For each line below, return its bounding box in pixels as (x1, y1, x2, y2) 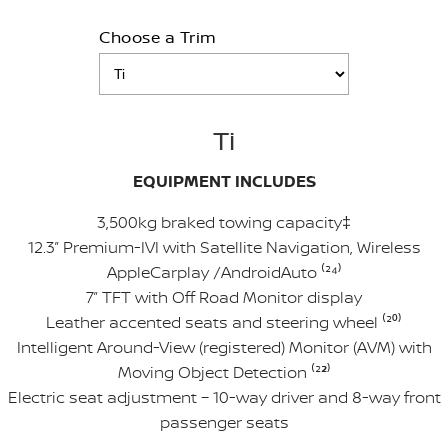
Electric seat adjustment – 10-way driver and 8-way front (7, 386, 441, 408)
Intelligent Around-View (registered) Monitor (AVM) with (16, 336, 432, 358)
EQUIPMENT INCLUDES (132, 170, 316, 192)
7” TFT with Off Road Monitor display (86, 286, 362, 308)
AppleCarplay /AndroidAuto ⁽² (106, 261, 331, 283)
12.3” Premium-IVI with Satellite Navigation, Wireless (27, 236, 421, 258)
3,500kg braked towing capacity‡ (97, 211, 351, 233)
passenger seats (159, 411, 289, 433)
